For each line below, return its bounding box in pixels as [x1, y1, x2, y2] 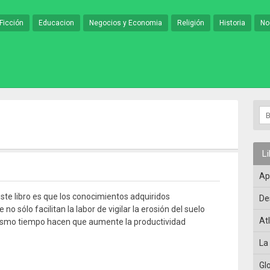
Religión [177, 19, 204, 27]
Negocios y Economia [89, 19, 162, 27]
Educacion [39, 19, 74, 27]
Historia [219, 19, 245, 27]
